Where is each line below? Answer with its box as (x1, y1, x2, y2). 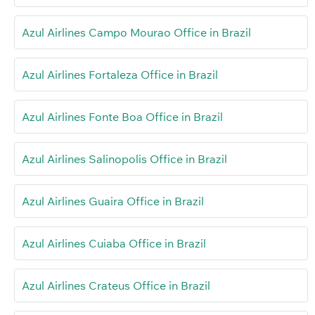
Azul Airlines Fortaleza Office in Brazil (22, 67, 218, 82)
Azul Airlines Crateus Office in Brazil (22, 278, 210, 292)
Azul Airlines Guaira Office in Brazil (22, 193, 204, 208)
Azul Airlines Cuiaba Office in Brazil (22, 236, 206, 250)
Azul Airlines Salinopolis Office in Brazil (22, 151, 227, 166)
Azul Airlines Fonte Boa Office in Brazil (22, 109, 223, 124)
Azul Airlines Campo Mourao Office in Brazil (22, 25, 251, 39)
